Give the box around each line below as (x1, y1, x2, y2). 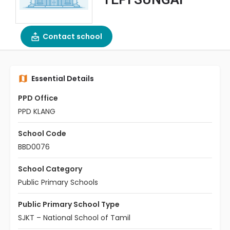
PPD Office (18, 93, 58, 103)
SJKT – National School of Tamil (18, 213, 130, 223)
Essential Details (31, 73, 94, 84)
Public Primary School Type (18, 199, 120, 209)
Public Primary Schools (18, 177, 98, 187)
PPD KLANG (18, 106, 55, 117)
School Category (18, 164, 82, 174)
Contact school (43, 31, 102, 42)
